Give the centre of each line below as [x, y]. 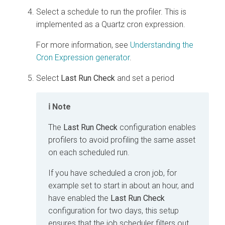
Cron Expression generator [83, 57]
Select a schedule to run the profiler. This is [111, 12]
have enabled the [79, 198]
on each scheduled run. [89, 152]
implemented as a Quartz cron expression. [111, 24]
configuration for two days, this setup [114, 210]
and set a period [145, 78]
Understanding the [162, 45]
